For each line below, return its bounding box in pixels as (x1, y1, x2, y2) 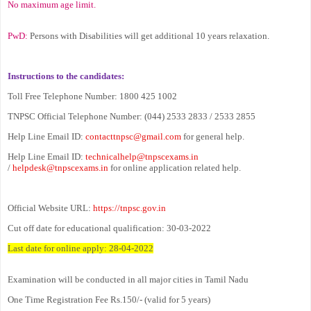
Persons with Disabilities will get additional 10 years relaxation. (30, 30, 269, 41)
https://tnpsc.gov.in (93, 202, 166, 213)
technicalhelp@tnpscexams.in (85, 151, 199, 162)
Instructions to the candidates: (8, 70, 124, 81)
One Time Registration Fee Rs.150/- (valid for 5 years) (8, 294, 210, 305)
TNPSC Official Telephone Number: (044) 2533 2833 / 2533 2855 (8, 110, 255, 121)
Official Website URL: (8, 202, 93, 213)
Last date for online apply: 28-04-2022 (8, 242, 153, 253)
